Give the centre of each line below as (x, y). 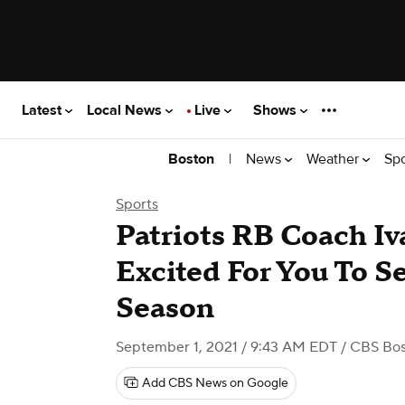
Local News (126, 110)
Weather (334, 159)
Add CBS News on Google (215, 383)
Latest (43, 110)
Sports (137, 204)
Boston (191, 159)
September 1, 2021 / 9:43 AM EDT (226, 347)
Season (165, 309)
